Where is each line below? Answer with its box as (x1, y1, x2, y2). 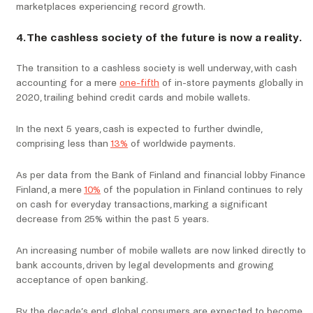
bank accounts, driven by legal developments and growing (16, 260, 274, 271)
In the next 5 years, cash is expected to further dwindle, (16, 124, 261, 135)
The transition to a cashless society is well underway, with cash (16, 63, 297, 74)
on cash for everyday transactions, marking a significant (16, 199, 268, 210)
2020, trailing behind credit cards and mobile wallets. (16, 92, 250, 103)
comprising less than (16, 138, 110, 150)
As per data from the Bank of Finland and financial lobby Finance (16, 170, 305, 181)
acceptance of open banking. (16, 275, 148, 286)
